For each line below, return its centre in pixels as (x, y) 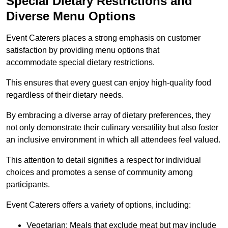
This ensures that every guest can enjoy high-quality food (109, 83)
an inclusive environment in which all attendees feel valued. (113, 140)
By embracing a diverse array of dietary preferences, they (108, 116)
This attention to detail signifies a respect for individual (104, 160)
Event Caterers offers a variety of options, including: (98, 205)
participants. (28, 185)
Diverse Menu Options (71, 16)
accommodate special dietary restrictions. (80, 63)
